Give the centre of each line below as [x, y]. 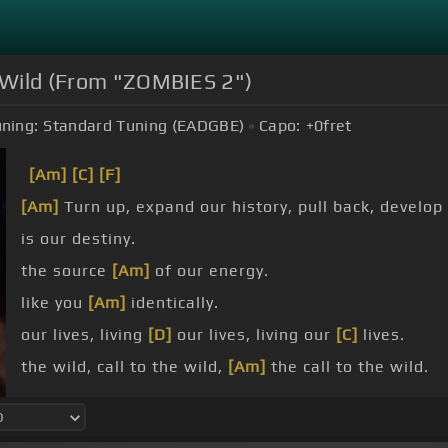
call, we [215, 399]
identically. [172, 303]
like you [54, 303]
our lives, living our [254, 335]
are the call [324, 399]
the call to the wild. [347, 367]
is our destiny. [78, 239]
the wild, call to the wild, [124, 367]
